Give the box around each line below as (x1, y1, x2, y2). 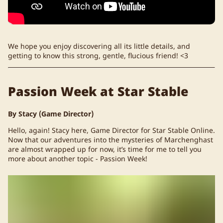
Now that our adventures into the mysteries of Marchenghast (8, 135, 213, 145)
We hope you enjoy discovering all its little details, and (8, 41, 190, 51)
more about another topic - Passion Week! (8, 154, 147, 164)
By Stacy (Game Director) (8, 109, 94, 119)
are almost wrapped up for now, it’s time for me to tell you (8, 144, 202, 154)
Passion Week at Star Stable (8, 83, 188, 100)
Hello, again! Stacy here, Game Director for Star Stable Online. (8, 125, 215, 135)
